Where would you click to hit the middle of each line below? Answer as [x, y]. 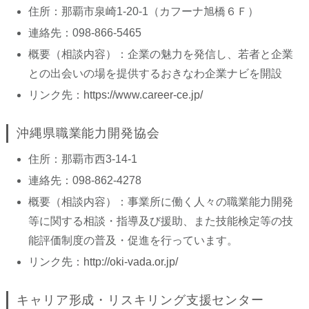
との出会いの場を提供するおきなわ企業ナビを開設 [155, 73]
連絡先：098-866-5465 [84, 33]
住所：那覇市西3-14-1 [82, 159]
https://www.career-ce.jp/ [143, 95]
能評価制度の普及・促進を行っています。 [133, 240]
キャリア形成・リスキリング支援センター [140, 300]
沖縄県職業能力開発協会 [88, 133]
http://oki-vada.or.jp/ [130, 262]
